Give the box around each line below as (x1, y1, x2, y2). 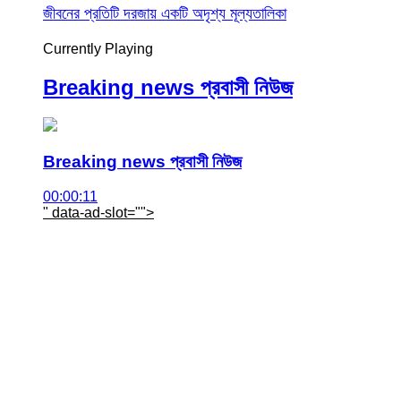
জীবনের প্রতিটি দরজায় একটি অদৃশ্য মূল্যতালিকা (43, 4, 286, 22)
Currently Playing (43, 40, 153, 56)
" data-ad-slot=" (43, 204, 141, 220)
